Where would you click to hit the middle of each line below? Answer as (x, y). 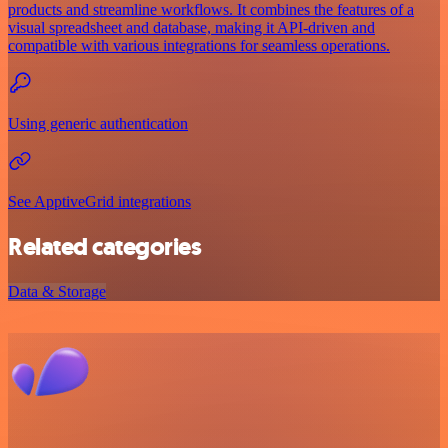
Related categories (105, 246)
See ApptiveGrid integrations (99, 201)
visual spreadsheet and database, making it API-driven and (191, 27)
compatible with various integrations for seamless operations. (199, 45)
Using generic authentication (98, 123)
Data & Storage (57, 291)
